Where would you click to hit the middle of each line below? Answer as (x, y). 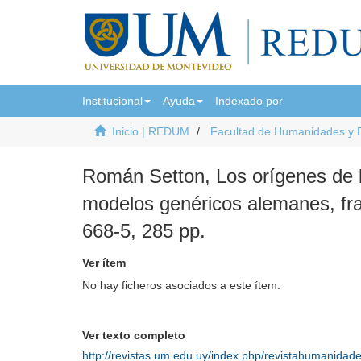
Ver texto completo (134, 335)
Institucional (112, 101)
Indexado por (249, 101)
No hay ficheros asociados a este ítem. (181, 285)
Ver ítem (104, 263)
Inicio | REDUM (151, 131)
